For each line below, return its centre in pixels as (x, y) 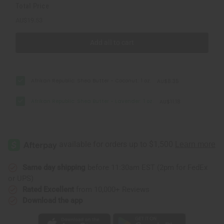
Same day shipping (54, 167)
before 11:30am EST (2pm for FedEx (146, 167)
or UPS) (21, 178)
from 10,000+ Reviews (112, 189)
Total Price (32, 6)
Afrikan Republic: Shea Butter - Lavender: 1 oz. (92, 101)
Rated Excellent (48, 189)
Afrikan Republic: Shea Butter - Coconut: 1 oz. (91, 80)
